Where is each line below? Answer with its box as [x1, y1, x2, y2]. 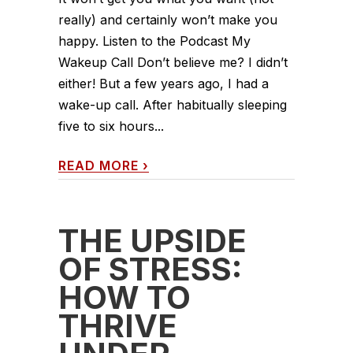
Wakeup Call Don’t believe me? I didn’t [58, 54, 288, 70]
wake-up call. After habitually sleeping [58, 96, 287, 113]
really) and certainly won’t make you [58, 11, 277, 28]
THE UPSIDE [58, 221, 247, 260]
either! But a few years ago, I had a [58, 75, 269, 91]
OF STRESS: [58, 249, 242, 288]
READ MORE [58, 157, 139, 173]
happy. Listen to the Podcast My [58, 32, 251, 49]
